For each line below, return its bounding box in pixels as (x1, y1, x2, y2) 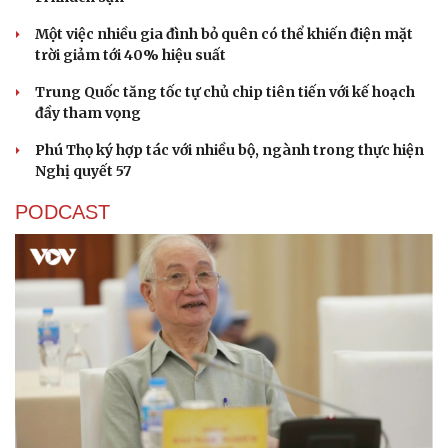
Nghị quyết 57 (35, 162, 131, 181)
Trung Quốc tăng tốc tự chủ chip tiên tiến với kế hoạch (35, 83, 415, 102)
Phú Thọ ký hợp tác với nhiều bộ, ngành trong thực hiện (35, 141, 424, 160)
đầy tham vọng (35, 104, 141, 123)
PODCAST (15, 201, 110, 224)
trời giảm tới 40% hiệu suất (35, 46, 226, 65)
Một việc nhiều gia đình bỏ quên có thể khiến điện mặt (35, 25, 413, 44)
